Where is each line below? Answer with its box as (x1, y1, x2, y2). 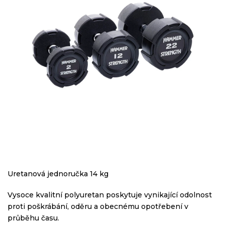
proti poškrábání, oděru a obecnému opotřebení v (8, 202, 188, 211)
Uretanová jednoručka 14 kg (8, 169, 108, 178)
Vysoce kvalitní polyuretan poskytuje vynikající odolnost (8, 190, 212, 199)
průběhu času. (8, 213, 59, 222)
